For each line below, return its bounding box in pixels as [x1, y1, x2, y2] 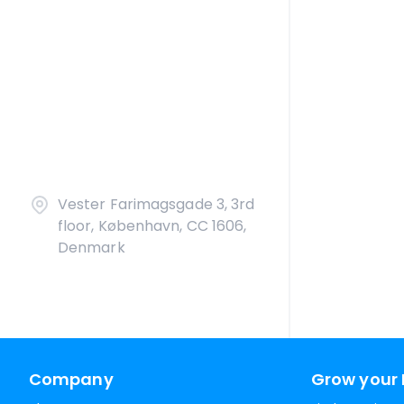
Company [29, 368, 114, 390]
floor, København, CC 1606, [58, 216, 247, 236]
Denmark [58, 237, 125, 258]
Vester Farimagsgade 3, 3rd [58, 194, 255, 215]
